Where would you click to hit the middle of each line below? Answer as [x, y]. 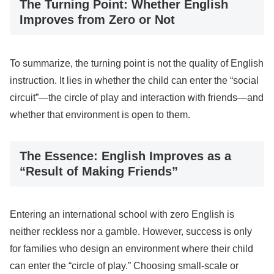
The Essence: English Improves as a [125, 156]
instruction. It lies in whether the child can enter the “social [134, 80]
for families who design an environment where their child [131, 248]
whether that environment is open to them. [100, 114]
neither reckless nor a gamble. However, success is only [131, 231]
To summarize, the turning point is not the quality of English [137, 63]
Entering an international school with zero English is [122, 214]
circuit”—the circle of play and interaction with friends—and [137, 97]
